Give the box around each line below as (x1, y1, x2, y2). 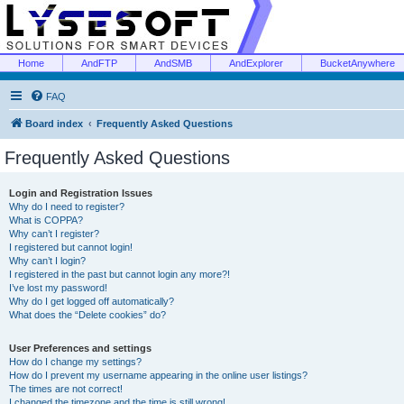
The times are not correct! (9, 383, 123, 394)
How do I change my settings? (9, 356, 142, 367)
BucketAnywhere (320, 58, 395, 69)
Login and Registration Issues (9, 188, 152, 198)
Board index (25, 118, 83, 129)
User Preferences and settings (9, 343, 151, 353)
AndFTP (81, 58, 117, 69)
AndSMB (154, 58, 192, 69)
